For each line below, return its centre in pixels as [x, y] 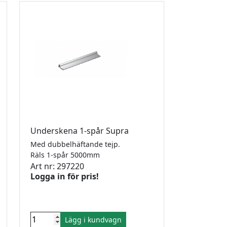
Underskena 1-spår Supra [81, 130]
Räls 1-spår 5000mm [67, 155]
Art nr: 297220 [57, 166]
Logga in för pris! [65, 176]
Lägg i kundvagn [93, 219]
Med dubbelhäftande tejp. [76, 144]
